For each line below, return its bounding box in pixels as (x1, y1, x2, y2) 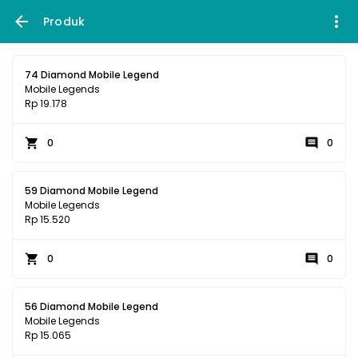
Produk (43, 13, 86, 30)
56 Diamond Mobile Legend (25, 300, 158, 313)
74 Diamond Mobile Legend (25, 68, 159, 82)
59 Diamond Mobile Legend (25, 184, 158, 197)
